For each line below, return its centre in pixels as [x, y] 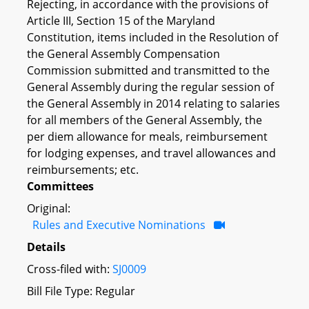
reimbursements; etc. [83, 169]
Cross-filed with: [70, 269]
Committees [60, 186]
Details [46, 247]
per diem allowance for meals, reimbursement [147, 136]
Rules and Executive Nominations [120, 225]
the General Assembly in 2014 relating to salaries [153, 103]
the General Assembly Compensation [123, 53]
